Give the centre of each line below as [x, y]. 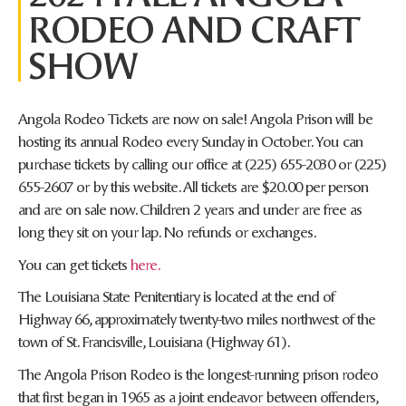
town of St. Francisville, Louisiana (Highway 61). [154, 341]
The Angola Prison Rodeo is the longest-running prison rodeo [198, 373]
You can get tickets [74, 263]
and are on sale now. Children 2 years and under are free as [190, 209]
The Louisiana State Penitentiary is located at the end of [176, 296]
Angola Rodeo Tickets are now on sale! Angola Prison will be [195, 118]
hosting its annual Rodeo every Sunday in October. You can [190, 141]
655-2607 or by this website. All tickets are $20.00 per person [193, 186]
